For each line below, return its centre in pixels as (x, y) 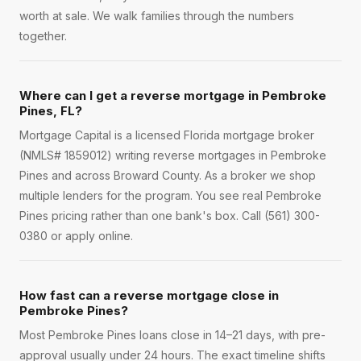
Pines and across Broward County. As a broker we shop (168, 176)
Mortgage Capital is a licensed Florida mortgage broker (167, 135)
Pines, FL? (51, 111)
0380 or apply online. (76, 236)
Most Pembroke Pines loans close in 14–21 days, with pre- (172, 335)
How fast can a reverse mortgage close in (149, 296)
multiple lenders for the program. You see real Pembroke (170, 196)
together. (43, 36)
